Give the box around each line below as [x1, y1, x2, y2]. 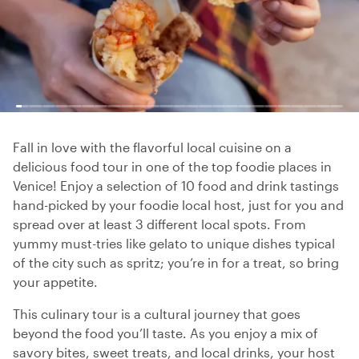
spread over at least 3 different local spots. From [13, 216, 306, 232]
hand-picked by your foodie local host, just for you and [13, 197, 344, 212]
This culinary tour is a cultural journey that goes [13, 306, 301, 321]
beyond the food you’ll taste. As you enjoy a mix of [13, 325, 318, 341]
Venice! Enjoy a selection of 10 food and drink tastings [13, 178, 339, 193]
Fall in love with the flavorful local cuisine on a [13, 139, 292, 155]
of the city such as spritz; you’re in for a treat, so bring [13, 255, 339, 270]
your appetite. [13, 274, 98, 289]
